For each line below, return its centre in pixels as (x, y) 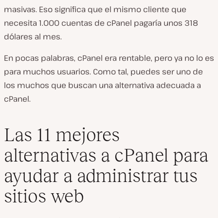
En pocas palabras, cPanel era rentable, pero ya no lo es (109, 58)
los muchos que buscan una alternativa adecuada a (102, 85)
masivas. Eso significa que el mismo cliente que (95, 9)
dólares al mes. (33, 36)
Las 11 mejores (62, 134)
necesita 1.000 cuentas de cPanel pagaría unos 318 (101, 23)
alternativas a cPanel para (106, 155)
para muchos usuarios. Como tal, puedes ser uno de (103, 72)
